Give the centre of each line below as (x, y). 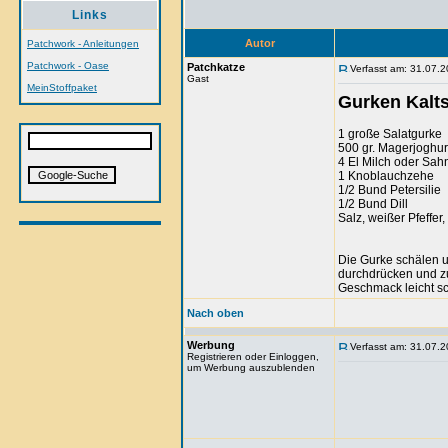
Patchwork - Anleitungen (83, 43)
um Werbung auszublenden (251, 367)
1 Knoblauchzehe (386, 176)
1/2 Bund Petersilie (389, 190)
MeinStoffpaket (62, 87)
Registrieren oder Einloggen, (253, 356)
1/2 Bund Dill (373, 204)
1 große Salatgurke (390, 134)
